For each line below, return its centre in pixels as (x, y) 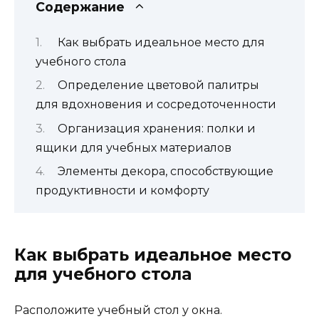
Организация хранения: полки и (156, 128)
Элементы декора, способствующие (165, 171)
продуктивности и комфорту (122, 190)
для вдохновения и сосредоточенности (156, 105)
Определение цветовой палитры (158, 85)
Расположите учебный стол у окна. (118, 310)
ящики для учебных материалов (134, 147)
